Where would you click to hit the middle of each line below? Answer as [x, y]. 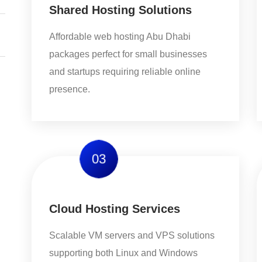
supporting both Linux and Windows [123, 253]
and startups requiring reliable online [125, 72]
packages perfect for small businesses [128, 54]
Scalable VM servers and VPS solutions [132, 235]
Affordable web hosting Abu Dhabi [120, 37]
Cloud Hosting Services [115, 209]
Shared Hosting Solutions [120, 10]
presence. [70, 89]
